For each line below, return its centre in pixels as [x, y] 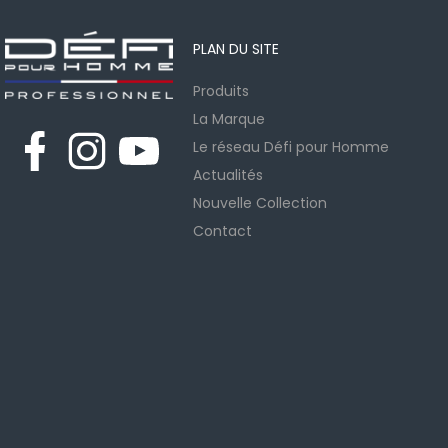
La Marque [229, 118]
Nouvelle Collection [260, 202]
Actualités [228, 174]
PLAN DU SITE [236, 49]
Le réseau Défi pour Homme [291, 146]
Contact [222, 230]
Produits [221, 90]
